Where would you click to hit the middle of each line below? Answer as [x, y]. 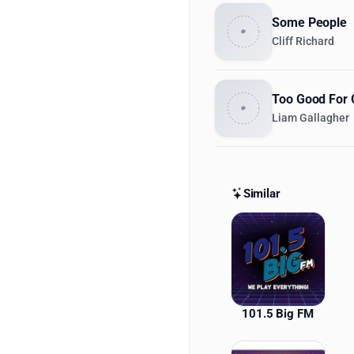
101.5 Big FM [278, 314]
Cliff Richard [303, 41]
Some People [310, 23]
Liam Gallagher [311, 118]
